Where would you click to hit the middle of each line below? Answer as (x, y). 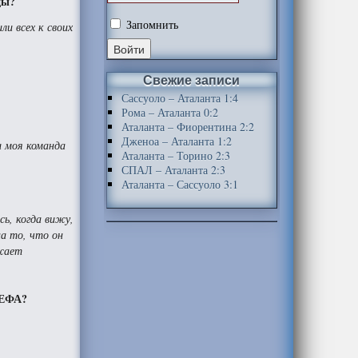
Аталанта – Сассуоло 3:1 (179, 184)
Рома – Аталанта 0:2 (169, 112)
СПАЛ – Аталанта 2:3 (173, 170)
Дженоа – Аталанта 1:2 (176, 141)
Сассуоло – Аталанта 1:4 (179, 98)
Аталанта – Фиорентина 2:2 (187, 127)
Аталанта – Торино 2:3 (175, 155)
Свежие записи (192, 80)
